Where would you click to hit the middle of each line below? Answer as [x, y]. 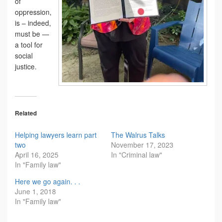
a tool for [29, 44]
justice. [26, 66]
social [24, 55]
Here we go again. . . [48, 181]
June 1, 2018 [35, 191]
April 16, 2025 [37, 154]
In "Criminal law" [137, 154]
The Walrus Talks [138, 135]
